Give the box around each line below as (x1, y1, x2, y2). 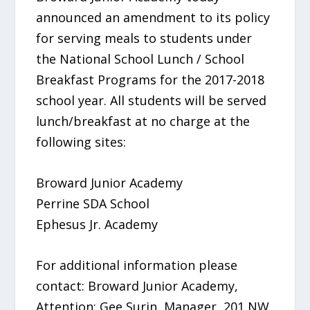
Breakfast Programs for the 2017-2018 (36, 71, 265, 88)
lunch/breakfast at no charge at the (36, 113, 250, 129)
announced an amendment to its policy (36, 9, 271, 26)
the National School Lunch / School (36, 51, 245, 67)
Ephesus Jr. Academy (36, 215, 158, 232)
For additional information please (36, 256, 238, 273)
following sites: (36, 134, 127, 150)
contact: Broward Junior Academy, (36, 277, 239, 294)
